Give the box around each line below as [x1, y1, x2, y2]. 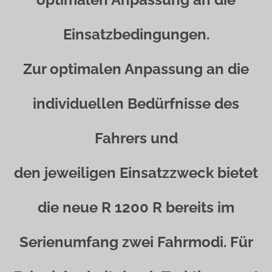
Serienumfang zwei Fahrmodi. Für [19, 233, 253, 251]
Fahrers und [94, 129, 178, 147]
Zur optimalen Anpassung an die [23, 60, 249, 78]
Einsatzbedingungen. [63, 25, 209, 43]
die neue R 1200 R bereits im [38, 199, 234, 216]
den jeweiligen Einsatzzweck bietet [14, 164, 258, 182]
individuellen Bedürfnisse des [33, 95, 239, 112]
